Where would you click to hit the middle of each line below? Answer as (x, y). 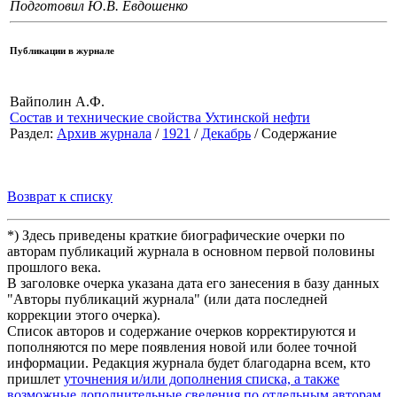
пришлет (35, 379)
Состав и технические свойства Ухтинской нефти (160, 118)
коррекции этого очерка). (84, 315)
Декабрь (226, 134)
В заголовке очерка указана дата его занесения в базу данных (193, 284)
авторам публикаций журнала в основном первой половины (191, 252)
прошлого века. (54, 268)
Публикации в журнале (62, 51)
